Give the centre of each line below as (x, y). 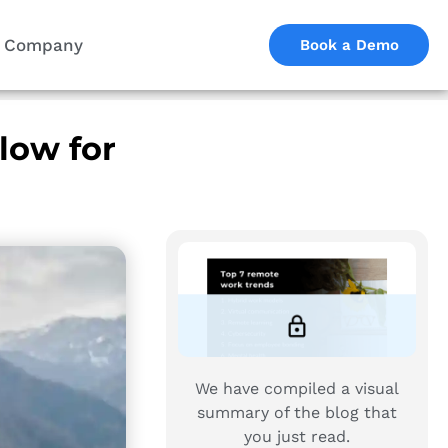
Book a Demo (349, 45)
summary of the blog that (296, 412)
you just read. (296, 436)
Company (43, 45)
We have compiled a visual (296, 388)
